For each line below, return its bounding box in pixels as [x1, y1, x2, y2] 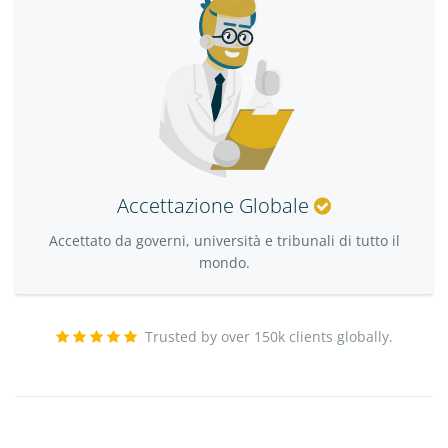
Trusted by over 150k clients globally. [144, 326, 393, 346]
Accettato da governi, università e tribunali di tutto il [48, 230, 400, 250]
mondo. [198, 252, 250, 272]
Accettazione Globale [117, 191, 314, 219]
